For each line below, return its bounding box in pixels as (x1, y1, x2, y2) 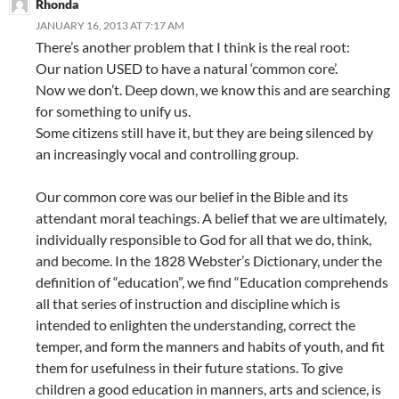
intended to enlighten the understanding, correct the (36, 316, 355, 334)
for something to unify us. (36, 102, 191, 120)
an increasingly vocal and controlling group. (36, 145, 298, 163)
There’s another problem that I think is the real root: (36, 38, 350, 56)
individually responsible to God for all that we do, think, (36, 231, 371, 248)
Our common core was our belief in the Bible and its (36, 188, 348, 206)
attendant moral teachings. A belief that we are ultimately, (36, 209, 387, 227)
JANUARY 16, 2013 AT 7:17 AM (36, 19, 184, 33)
